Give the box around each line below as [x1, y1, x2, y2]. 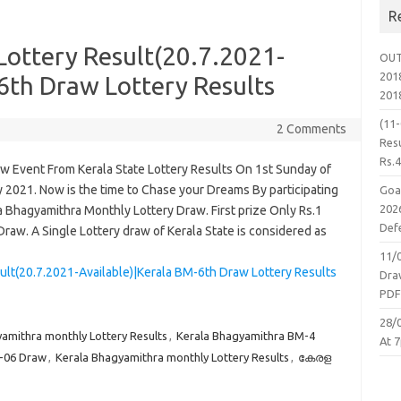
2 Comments [276, 122, 346, 136]
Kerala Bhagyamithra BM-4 [175, 329, 315, 342]
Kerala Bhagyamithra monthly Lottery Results [55, 351, 289, 363]
